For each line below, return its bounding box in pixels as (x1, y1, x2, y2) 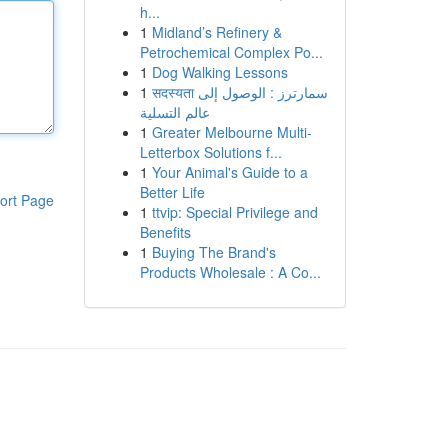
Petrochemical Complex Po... (139, 42, 323, 62)
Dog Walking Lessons (151, 62, 288, 82)
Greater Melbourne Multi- (151, 122, 312, 142)
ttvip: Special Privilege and (151, 202, 318, 222)
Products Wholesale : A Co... (139, 262, 321, 282)
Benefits (139, 222, 191, 242)
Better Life (139, 182, 205, 202)
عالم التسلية (139, 102, 210, 122)
